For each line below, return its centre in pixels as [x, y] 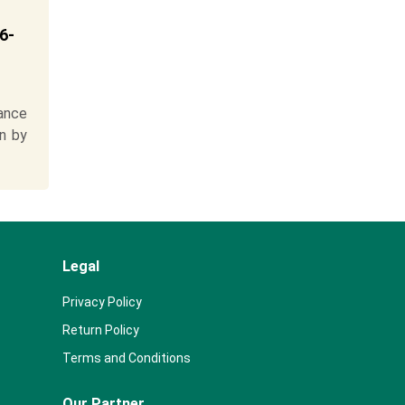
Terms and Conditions [126, 358]
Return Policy [100, 330]
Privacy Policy [102, 302]
